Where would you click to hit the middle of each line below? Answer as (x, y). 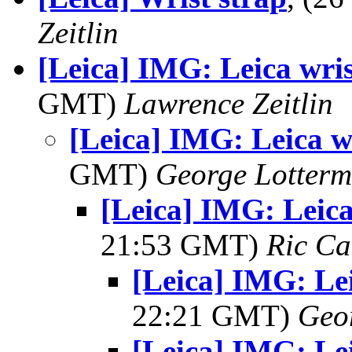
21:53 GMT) (183, 245)
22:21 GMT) (215, 315)
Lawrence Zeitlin (229, 103)
